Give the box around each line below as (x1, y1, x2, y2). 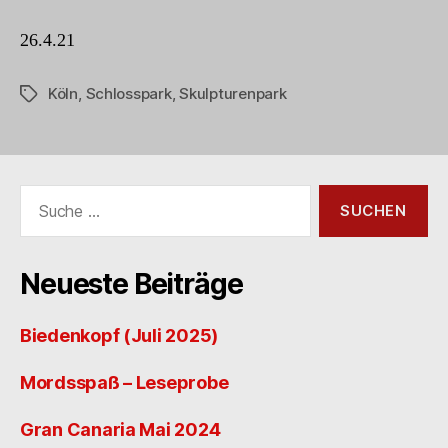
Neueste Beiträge (20, 266, 243, 301)
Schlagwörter (19, 84, 115, 104)
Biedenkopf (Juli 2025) (20, 324, 219, 346)
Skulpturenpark (179, 83, 287, 103)
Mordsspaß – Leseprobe (20, 371, 229, 393)
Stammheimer (303, 21, 406, 41)
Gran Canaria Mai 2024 (20, 418, 221, 440)
